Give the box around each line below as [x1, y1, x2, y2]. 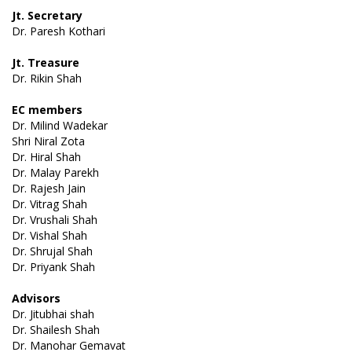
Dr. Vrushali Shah [12, 212, 97, 228]
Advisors [12, 291, 60, 306]
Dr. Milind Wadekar [12, 118, 108, 134]
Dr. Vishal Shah [12, 228, 87, 244]
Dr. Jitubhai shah [12, 306, 94, 322]
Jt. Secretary [12, 8, 82, 24]
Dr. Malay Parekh [12, 165, 99, 181]
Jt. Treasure [12, 55, 79, 71]
